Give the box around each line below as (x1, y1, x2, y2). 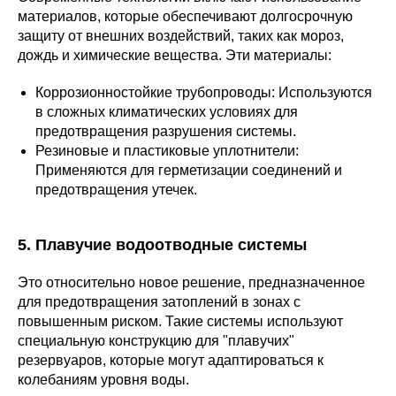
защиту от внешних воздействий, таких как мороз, (18, 28, 344, 43)
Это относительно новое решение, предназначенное (18, 275, 365, 290)
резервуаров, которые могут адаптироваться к (18, 353, 324, 368)
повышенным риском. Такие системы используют (18, 314, 343, 329)
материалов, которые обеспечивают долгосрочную (18, 9, 353, 24)
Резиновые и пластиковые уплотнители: (35, 143, 299, 158)
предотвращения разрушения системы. (35, 124, 296, 139)
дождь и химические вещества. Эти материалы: (18, 48, 331, 63)
